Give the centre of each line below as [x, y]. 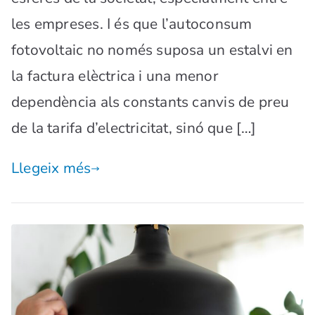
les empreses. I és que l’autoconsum [132, 24]
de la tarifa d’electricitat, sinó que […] [134, 128]
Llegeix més [51, 168]
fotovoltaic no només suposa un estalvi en [152, 50]
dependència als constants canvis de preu [150, 102]
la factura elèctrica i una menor [115, 76]
